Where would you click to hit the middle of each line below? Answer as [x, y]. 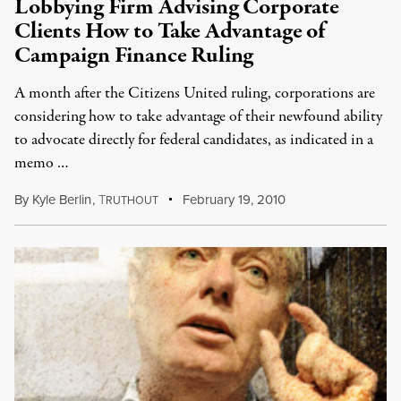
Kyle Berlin [62, 199]
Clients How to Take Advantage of [170, 31]
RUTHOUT [132, 200]
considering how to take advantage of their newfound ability [198, 117]
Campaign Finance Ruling [134, 55]
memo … [42, 163]
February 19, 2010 [233, 199]
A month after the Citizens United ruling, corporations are [195, 94]
